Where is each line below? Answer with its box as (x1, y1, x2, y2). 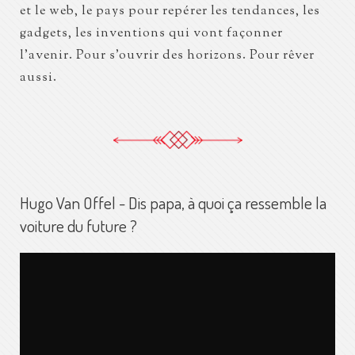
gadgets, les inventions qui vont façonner (20, 25, 283, 44)
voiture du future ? (20, 215, 137, 237)
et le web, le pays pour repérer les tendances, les (20, 2, 320, 21)
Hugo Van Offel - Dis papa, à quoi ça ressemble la (20, 192, 326, 214)
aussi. (20, 69, 57, 88)
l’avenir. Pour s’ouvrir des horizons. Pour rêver (20, 47, 315, 66)
